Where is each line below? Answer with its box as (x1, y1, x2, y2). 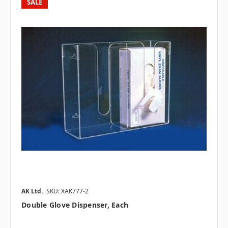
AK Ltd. (21, 187, 43, 196)
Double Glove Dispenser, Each (21, 200, 128, 210)
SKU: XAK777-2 (46, 187, 89, 196)
